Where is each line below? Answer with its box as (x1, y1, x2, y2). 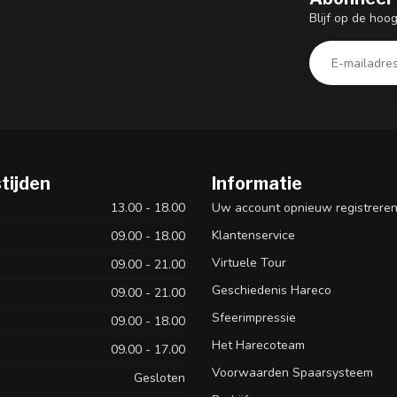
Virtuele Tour (212, 254, 286, 272)
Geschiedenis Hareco (212, 282, 331, 300)
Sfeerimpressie (212, 309, 296, 327)
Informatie (212, 173, 302, 195)
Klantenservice (212, 227, 295, 245)
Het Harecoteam (212, 337, 305, 354)
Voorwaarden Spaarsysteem (212, 364, 373, 382)
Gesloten (134, 370, 185, 387)
